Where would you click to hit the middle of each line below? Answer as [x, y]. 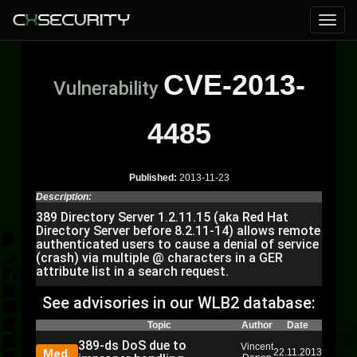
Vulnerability [108, 88]
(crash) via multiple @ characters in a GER [159, 258]
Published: [153, 178]
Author [257, 325]
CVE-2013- [234, 85]
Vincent [257, 347]
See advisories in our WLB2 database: [179, 303]
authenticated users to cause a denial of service [177, 244]
